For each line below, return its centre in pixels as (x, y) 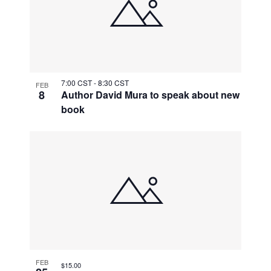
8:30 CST (114, 82)
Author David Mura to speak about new (151, 94)
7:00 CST (78, 82)
